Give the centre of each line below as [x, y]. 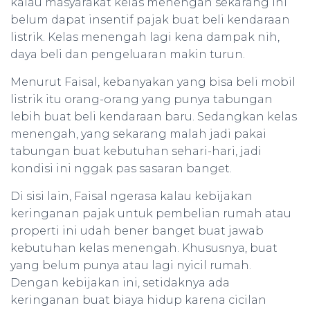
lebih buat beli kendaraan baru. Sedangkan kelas [154, 117]
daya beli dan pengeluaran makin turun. [128, 54]
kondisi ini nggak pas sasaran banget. [121, 168]
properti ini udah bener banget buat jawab [137, 231]
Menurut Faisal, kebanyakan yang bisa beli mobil [153, 82]
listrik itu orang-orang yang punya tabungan [142, 99]
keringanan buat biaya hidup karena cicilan [138, 300]
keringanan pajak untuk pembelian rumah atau [151, 213]
